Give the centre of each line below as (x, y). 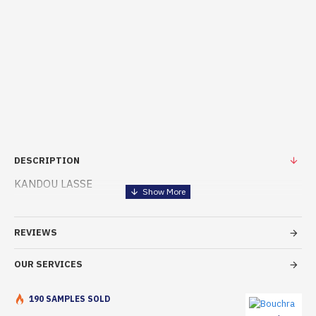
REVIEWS (36, 232)
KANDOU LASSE (53, 184)
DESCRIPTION (47, 160)
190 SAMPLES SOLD (69, 299)
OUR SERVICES (48, 264)
